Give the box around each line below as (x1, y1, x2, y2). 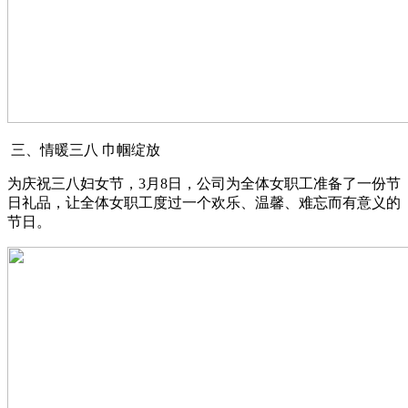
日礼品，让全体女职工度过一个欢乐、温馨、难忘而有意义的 (7, 195, 401, 210)
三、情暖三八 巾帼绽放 (7, 142, 160, 158)
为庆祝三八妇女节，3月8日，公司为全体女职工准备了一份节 (7, 176, 401, 191)
